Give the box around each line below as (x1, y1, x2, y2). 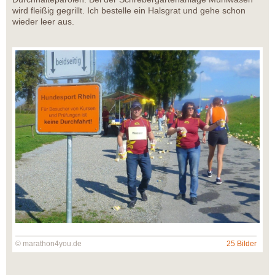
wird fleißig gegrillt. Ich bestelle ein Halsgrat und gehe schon (12, 5, 246, 15)
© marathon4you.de (15, 239, 82, 249)
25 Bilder (227, 239, 257, 249)
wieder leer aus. (12, 16, 74, 26)
